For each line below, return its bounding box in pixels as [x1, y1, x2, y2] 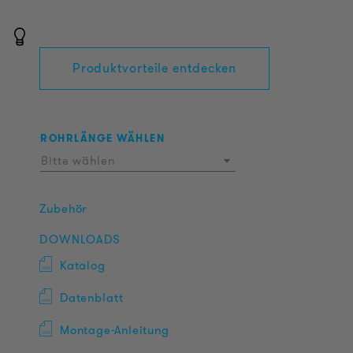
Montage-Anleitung [59, 321, 170, 339]
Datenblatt [59, 289, 124, 307]
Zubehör [39, 200, 87, 217]
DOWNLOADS [39, 231, 121, 248]
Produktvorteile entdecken [72, 59, 237, 77]
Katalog [59, 257, 106, 274]
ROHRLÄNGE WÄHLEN [40, 131, 165, 146]
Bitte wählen [41, 152, 115, 169]
